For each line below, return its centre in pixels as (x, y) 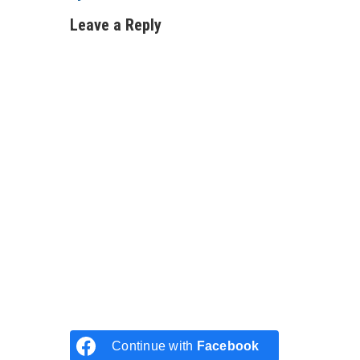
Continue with (154, 346)
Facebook (228, 346)
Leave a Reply (116, 25)
